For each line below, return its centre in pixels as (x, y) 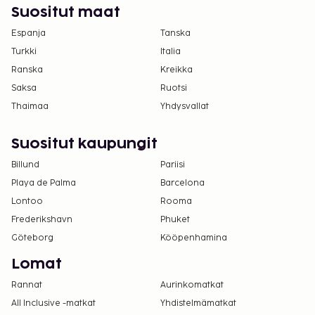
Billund (25, 165)
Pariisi (173, 165)
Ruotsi (174, 89)
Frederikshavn (42, 220)
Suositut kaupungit (84, 144)
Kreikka (176, 70)
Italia (171, 52)
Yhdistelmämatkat (198, 304)
